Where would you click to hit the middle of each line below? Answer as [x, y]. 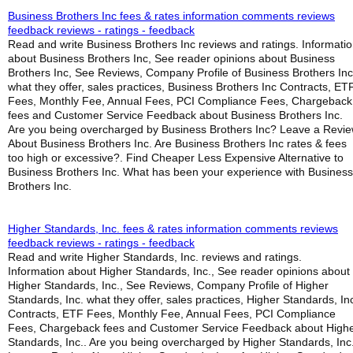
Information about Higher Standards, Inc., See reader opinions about [179, 271]
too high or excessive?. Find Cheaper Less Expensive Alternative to [176, 158]
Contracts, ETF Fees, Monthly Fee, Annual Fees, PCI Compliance [172, 314]
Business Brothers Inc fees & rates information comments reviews [171, 16]
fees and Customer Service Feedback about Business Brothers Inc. [175, 115]
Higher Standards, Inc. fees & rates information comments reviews [173, 229]
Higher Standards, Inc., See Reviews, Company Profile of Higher [168, 285]
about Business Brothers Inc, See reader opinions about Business [171, 58]
